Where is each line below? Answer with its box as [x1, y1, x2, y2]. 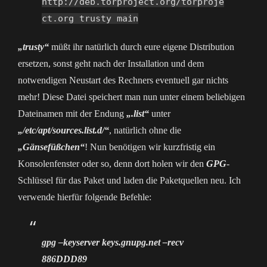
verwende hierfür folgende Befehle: [18, 192, 151, 202]
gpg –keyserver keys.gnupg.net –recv [42, 237, 184, 247]
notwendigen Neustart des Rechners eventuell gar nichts [18, 75, 228, 85]
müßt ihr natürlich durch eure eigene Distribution [49, 42, 234, 52]
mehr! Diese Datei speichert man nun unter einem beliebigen [18, 92, 245, 102]
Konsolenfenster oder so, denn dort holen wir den [18, 159, 206, 169]
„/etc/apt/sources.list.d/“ [18, 125, 109, 135]
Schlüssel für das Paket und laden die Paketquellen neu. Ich [18, 175, 241, 185]
